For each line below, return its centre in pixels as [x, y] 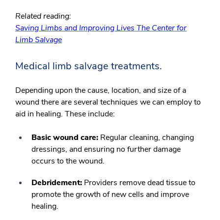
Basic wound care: [65, 138]
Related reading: [43, 16]
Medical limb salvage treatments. [89, 66]
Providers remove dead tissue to [139, 183]
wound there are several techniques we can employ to [108, 102]
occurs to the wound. [68, 161]
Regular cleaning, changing [146, 138]
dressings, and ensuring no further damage [106, 150]
